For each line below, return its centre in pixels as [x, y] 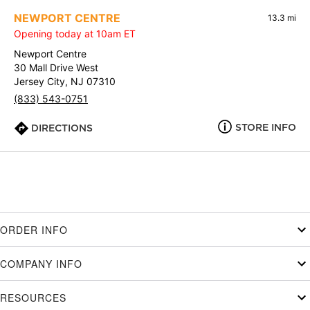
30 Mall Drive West [56, 68]
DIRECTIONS [62, 128]
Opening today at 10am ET [75, 34]
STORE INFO [266, 128]
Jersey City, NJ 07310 [65, 82]
